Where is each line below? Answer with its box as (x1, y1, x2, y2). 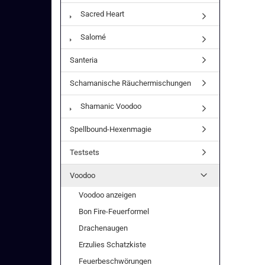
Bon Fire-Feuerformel (79, 207, 149, 216)
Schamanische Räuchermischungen (70, 79, 191, 88)
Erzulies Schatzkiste (79, 240, 146, 249)
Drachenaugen (79, 224, 128, 232)
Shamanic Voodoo (79, 102, 141, 111)
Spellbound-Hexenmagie (70, 125, 151, 134)
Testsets (70, 148, 99, 157)
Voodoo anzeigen (79, 190, 136, 199)
